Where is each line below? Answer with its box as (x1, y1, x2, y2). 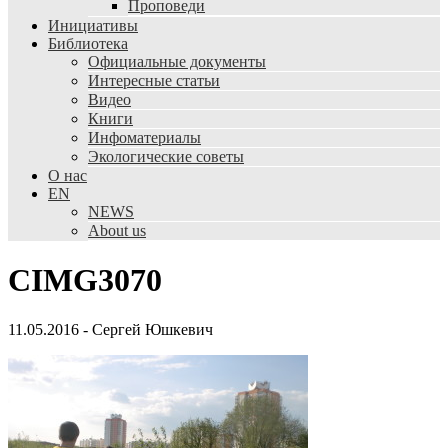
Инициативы (48, 17, 138, 34)
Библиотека (48, 35, 128, 52)
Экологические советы (88, 148, 244, 165)
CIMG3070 (8, 262, 162, 299)
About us (88, 222, 146, 239)
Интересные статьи (88, 72, 220, 89)
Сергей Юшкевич (92, 320, 213, 338)
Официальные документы (88, 53, 266, 70)
